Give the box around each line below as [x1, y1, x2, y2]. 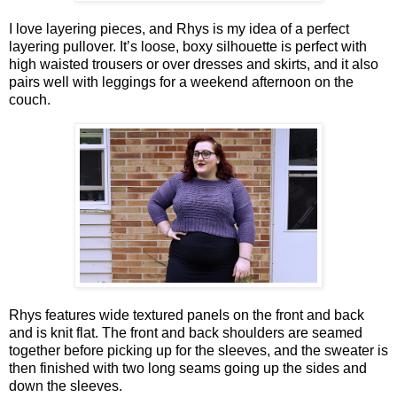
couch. [9, 92, 51, 108]
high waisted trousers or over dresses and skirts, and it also [9, 57, 378, 73]
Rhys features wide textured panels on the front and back [9, 307, 364, 323]
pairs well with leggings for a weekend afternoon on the [9, 74, 354, 90]
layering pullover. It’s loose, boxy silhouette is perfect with [9, 39, 367, 55]
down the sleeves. [9, 378, 122, 393]
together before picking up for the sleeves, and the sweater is [9, 342, 388, 358]
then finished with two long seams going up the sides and [9, 360, 367, 376]
